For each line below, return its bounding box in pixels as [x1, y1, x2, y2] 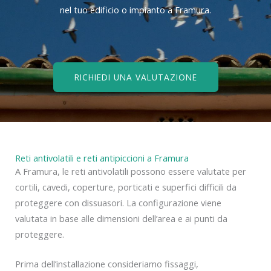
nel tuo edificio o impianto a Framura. [60, 4, 211, 16]
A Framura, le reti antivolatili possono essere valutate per [15, 165, 246, 177]
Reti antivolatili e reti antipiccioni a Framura [15, 151, 189, 164]
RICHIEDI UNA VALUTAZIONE [74, 71, 197, 83]
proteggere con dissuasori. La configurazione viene [15, 196, 221, 209]
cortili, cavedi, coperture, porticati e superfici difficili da [15, 180, 237, 193]
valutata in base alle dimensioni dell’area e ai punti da [15, 212, 227, 224]
